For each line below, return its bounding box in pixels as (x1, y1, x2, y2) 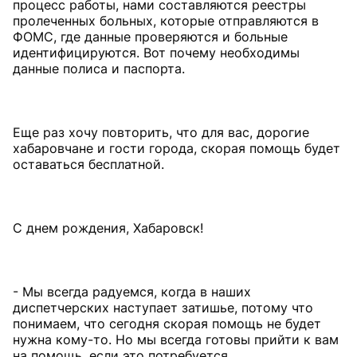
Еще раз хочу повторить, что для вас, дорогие (13, 124, 309, 140)
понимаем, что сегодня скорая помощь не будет (13, 316, 321, 331)
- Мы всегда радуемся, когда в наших (13, 284, 251, 300)
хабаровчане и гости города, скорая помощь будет (13, 140, 340, 156)
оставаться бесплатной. (13, 156, 164, 172)
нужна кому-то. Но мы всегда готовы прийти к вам (13, 331, 339, 347)
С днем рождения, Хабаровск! (13, 220, 203, 236)
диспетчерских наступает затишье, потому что (13, 300, 313, 316)
